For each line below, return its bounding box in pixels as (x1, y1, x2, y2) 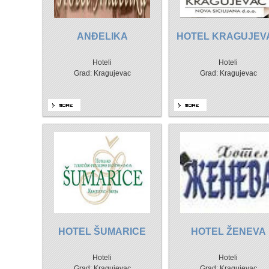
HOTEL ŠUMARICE (58, 226, 146, 237)
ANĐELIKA (76, 31, 128, 41)
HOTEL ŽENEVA (190, 226, 266, 237)
